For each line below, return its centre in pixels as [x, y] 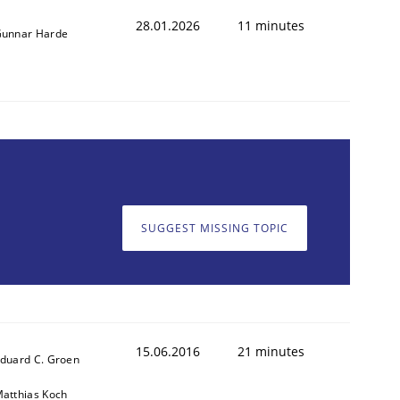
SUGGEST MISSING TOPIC [215, 229]
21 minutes [271, 351]
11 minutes [271, 25]
